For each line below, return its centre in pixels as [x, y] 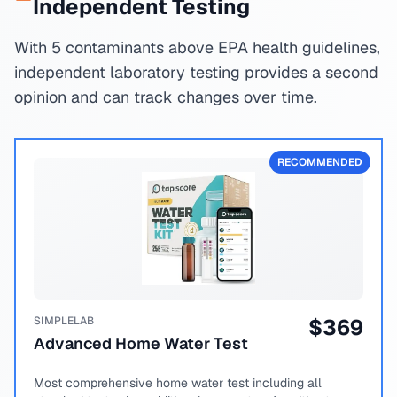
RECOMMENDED [320, 162]
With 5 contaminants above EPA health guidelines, [197, 47]
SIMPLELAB [64, 321]
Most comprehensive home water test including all [178, 383]
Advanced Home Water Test [141, 343]
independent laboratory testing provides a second [196, 72]
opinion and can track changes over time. [166, 97]
